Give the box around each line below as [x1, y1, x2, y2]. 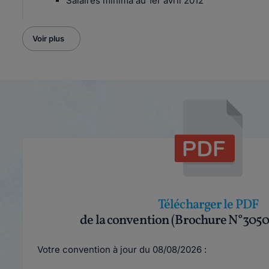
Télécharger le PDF [157, 196, 259, 214]
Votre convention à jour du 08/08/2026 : [37, 244, 207, 255]
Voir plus [32, 34, 64, 43]
